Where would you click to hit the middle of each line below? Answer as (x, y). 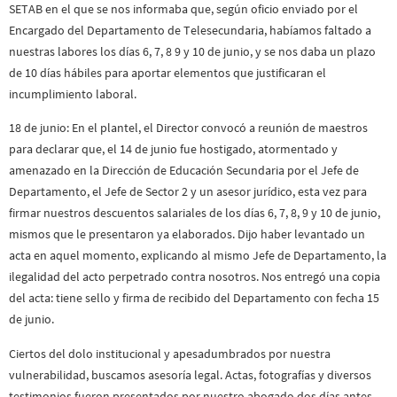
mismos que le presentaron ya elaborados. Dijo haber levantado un (187, 234)
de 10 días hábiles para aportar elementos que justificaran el (167, 72)
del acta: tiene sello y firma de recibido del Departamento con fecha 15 (194, 298)
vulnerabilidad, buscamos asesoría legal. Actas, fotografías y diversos (190, 374)
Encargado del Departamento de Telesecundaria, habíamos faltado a (190, 30)
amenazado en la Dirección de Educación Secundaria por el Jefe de (184, 171)
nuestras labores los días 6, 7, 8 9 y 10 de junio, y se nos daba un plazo (192, 51)
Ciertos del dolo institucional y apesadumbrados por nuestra (170, 353)
